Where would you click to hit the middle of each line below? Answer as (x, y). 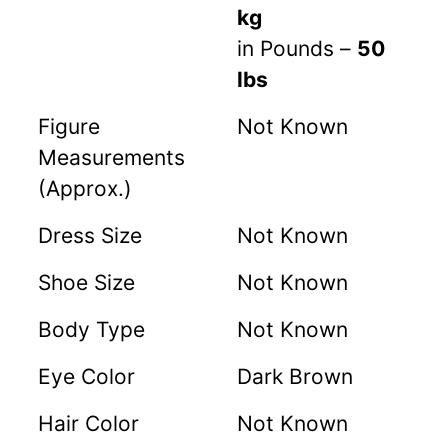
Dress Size (90, 235)
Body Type (91, 329)
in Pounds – (297, 48)
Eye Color (86, 376)
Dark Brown (295, 376)
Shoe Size (86, 282)
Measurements (111, 157)
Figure (69, 126)
